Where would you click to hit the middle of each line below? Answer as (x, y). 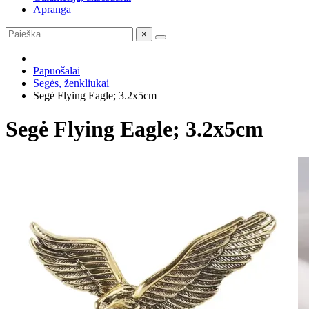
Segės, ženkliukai (71, 83)
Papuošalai (57, 71)
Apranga (52, 9)
